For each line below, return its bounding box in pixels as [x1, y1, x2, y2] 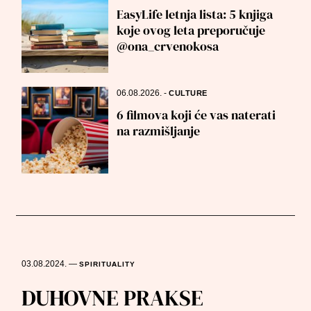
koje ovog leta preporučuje [117, 22, 266, 39]
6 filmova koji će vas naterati [117, 106, 276, 124]
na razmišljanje [117, 122, 201, 140]
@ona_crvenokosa [117, 37, 219, 55]
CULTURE [169, 89, 208, 98]
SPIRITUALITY [79, 260, 136, 269]
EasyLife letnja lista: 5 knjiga [117, 6, 274, 23]
